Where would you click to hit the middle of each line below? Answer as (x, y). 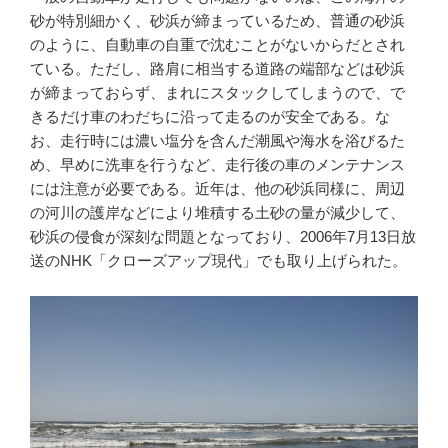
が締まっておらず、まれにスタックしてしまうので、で (217, 93)
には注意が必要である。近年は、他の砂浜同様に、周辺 (217, 189)
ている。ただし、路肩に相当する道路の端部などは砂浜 (217, 69)
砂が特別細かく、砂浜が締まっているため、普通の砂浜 (217, 21)
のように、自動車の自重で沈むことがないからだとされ (217, 45)
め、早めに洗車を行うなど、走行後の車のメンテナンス (217, 165)
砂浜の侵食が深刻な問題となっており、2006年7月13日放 (223, 237)
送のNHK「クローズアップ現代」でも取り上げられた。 (218, 261)
